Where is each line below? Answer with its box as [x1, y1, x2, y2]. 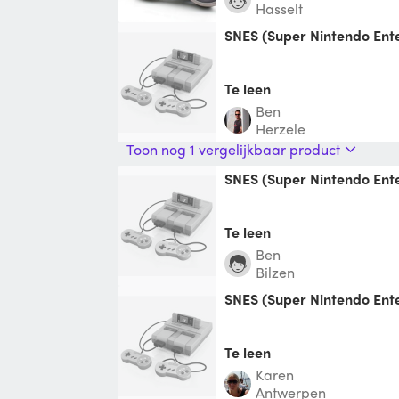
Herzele [256, 118, 305, 139]
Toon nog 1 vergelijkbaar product [126, 138, 340, 159]
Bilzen [256, 261, 295, 282]
